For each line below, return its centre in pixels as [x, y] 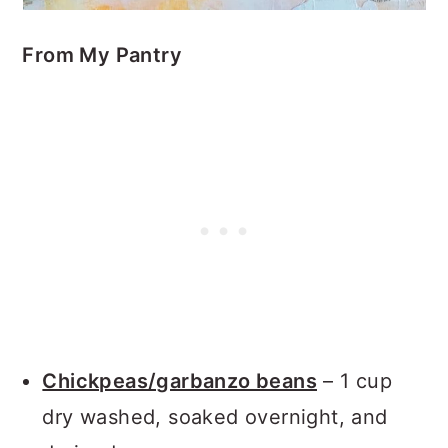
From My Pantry [102, 55]
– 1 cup [355, 381]
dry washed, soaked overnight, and [215, 417]
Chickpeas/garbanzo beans [179, 381]
